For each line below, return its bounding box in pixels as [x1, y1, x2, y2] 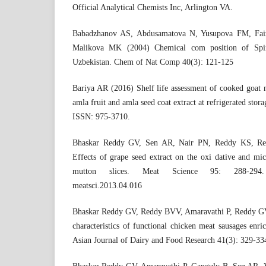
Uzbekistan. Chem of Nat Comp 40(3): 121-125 [72, 58, 233, 67]
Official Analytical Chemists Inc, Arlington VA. [72, 3, 233, 12]
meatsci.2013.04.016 [72, 181, 142, 191]
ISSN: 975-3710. [72, 112, 130, 122]
